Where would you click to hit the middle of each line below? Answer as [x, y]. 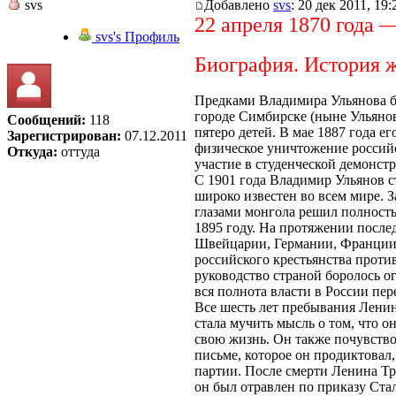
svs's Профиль [136, 36]
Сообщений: [46, 119]
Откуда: [32, 151]
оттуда [79, 151]
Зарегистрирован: [64, 135]
